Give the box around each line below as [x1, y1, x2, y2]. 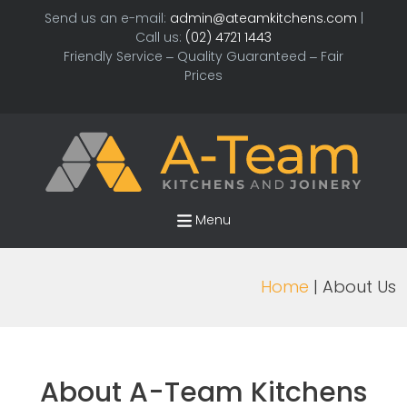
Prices [184, 68, 223, 83]
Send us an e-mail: [44, 11, 170, 25]
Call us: [135, 30, 185, 45]
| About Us [309, 277, 396, 296]
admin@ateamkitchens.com [169, 11, 357, 25]
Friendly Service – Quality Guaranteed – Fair [64, 49, 343, 64]
